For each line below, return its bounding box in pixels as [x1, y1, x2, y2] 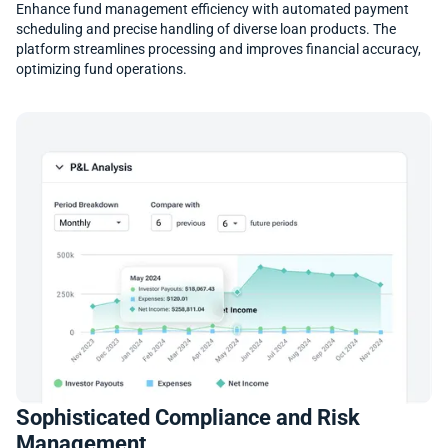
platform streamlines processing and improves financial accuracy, [16, 41, 421, 59]
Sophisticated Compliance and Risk [16, 404, 360, 431]
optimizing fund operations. [16, 61, 187, 79]
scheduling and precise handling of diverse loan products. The [16, 21, 396, 39]
